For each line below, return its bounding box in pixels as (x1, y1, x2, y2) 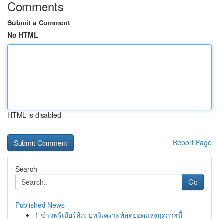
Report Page (173, 137, 212, 147)
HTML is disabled (7, 110, 61, 120)
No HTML (7, 30, 38, 40)
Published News (15, 200, 65, 210)
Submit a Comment (7, 18, 70, 27)
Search (15, 164, 37, 174)
